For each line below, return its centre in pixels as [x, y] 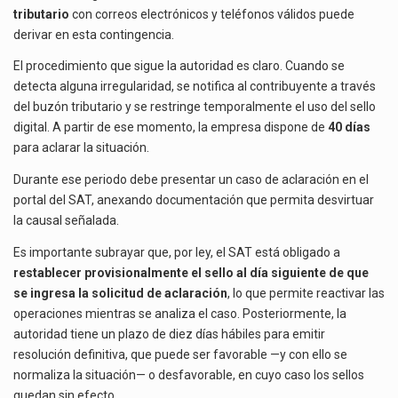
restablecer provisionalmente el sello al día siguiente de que [191, 272]
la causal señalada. [66, 220]
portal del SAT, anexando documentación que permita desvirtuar [194, 199]
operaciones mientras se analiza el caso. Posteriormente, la [180, 313]
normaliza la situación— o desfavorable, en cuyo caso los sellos [189, 374]
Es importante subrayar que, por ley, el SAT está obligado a [177, 252]
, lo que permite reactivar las [306, 293]
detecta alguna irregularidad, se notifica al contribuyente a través [195, 87]
